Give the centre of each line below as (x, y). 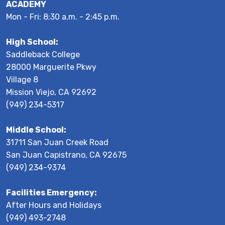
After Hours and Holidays (54, 205)
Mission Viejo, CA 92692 (51, 92)
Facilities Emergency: (51, 193)
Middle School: (36, 130)
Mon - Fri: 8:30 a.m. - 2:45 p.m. (63, 17)
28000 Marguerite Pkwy (51, 67)
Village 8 (22, 80)
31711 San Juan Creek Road (57, 142)
